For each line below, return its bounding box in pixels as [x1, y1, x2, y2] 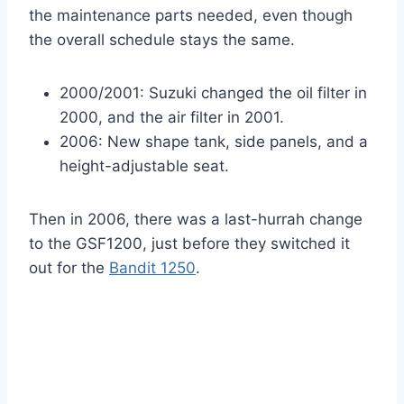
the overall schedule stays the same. [29, 31, 295, 50]
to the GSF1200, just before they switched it [29, 234, 350, 253]
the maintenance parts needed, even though [29, 6, 353, 25]
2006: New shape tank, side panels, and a [60, 133, 368, 151]
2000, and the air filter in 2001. [60, 108, 284, 127]
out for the [29, 259, 109, 278]
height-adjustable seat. [60, 157, 229, 176]
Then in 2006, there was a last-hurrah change [29, 210, 363, 229]
